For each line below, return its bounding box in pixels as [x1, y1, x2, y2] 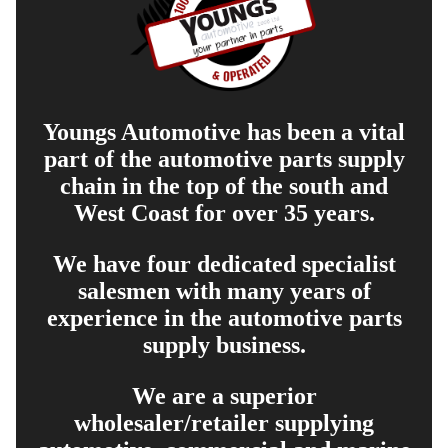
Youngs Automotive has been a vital [43, 119, 405, 146]
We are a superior [131, 383, 317, 410]
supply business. [142, 332, 306, 359]
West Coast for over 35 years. [73, 200, 375, 227]
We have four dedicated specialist [52, 251, 396, 278]
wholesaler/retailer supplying [74, 410, 374, 437]
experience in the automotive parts [46, 305, 402, 332]
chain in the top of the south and [60, 173, 388, 200]
